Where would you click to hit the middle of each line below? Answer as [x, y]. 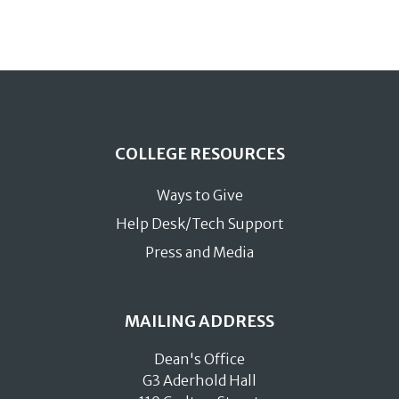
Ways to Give [199, 195]
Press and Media [199, 252]
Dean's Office [199, 358]
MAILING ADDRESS [199, 321]
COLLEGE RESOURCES [199, 153]
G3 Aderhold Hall [199, 380]
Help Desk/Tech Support [199, 223]
